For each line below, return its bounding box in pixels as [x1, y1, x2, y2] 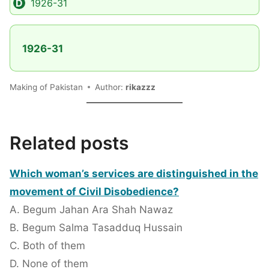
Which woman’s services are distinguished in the [10, 168, 258, 180]
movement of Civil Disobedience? [10, 186, 179, 198]
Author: [95, 82, 125, 92]
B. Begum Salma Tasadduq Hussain [10, 222, 183, 234]
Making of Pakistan [10, 82, 83, 92]
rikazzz [125, 82, 156, 92]
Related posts [10, 132, 128, 154]
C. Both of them [10, 240, 85, 252]
